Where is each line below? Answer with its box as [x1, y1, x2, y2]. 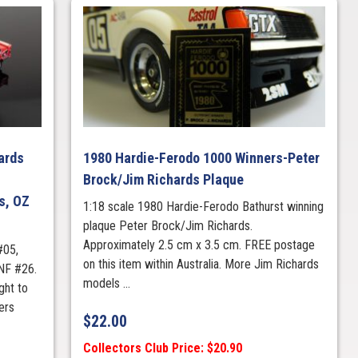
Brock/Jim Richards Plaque [82, 171, 244, 189]
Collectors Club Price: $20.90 [82, 340, 242, 356]
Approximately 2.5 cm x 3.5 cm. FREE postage [82, 237, 315, 253]
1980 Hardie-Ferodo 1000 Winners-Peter [82, 149, 320, 167]
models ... [82, 276, 130, 292]
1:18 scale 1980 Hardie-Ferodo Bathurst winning [82, 199, 324, 215]
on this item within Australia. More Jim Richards [82, 257, 319, 272]
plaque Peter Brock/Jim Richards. [82, 218, 253, 234]
